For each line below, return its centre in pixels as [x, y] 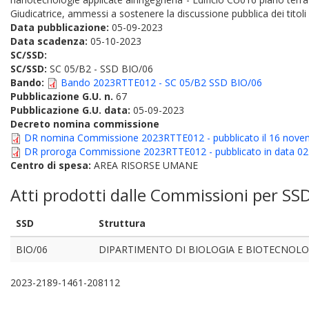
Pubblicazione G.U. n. [62, 96]
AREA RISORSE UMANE [146, 165]
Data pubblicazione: [61, 27]
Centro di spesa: [52, 165]
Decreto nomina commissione [85, 124]
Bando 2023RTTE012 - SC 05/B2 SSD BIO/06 [161, 82]
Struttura [122, 223]
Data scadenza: [50, 41]
